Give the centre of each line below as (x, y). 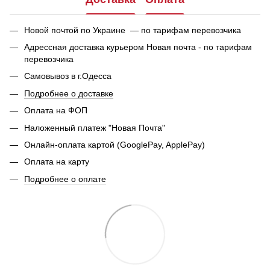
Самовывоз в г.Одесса (68, 76)
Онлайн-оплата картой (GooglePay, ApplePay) (115, 144)
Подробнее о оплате (65, 179)
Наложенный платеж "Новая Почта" (96, 127)
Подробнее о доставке (69, 93)
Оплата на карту (57, 162)
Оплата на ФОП (56, 111)
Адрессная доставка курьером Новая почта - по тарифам (138, 47)
